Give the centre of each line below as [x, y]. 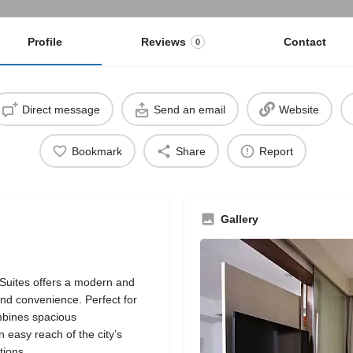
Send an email [190, 109]
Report [276, 151]
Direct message [61, 109]
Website [299, 109]
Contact [305, 42]
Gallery [240, 219]
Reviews [163, 42]
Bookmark [97, 151]
